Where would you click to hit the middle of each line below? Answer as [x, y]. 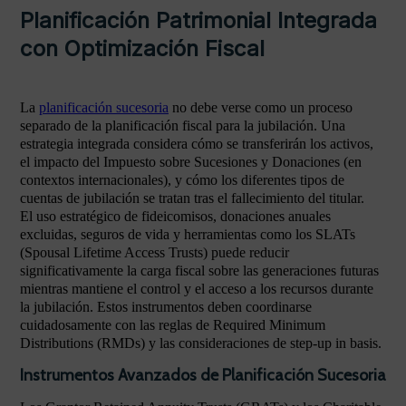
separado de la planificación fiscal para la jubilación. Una [183, 126]
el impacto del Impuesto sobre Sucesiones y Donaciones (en [191, 162]
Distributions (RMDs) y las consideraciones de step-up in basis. [201, 343]
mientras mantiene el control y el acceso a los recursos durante [197, 289]
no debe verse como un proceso [261, 107]
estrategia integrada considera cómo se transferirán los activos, [197, 144]
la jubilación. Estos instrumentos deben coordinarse [166, 307]
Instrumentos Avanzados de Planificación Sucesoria [203, 375]
